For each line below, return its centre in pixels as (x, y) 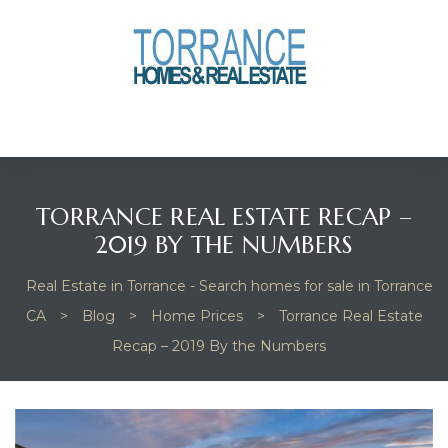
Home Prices (196, 316)
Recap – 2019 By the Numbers (219, 346)
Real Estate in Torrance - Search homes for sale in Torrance (229, 286)
